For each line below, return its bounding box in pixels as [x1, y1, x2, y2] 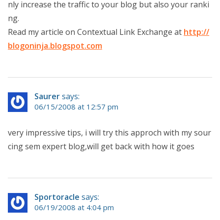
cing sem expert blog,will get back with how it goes [8, 140, 194, 152]
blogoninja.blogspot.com [8, 40, 102, 51]
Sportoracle [34, 191, 80, 202]
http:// [184, 26, 209, 37]
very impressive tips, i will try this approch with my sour [8, 127, 211, 138]
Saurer [34, 90, 60, 102]
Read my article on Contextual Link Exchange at [8, 26, 184, 37]
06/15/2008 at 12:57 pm [34, 101, 118, 111]
